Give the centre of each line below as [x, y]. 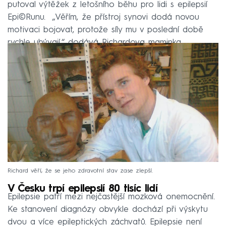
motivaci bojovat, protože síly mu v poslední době [105, 30]
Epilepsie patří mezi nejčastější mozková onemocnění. [111, 197]
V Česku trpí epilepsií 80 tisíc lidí [82, 189]
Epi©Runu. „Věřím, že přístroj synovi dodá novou [103, 18]
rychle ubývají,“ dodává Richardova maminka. [95, 43]
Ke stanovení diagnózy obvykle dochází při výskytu [108, 210]
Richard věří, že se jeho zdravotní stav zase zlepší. [80, 171]
